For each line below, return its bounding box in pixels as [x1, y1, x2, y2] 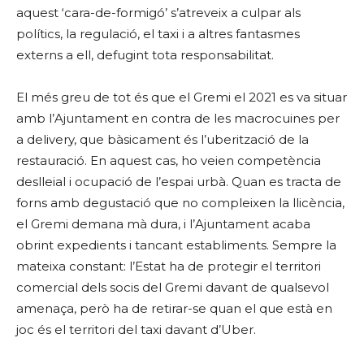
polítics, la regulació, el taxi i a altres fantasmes [16, 26, 300, 41]
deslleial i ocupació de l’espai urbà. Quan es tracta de [16, 174, 341, 189]
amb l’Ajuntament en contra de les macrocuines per [16, 110, 340, 126]
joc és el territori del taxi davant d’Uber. [16, 322, 256, 337]
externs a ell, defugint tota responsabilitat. [16, 47, 274, 63]
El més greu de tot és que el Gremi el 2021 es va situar [16, 89, 347, 105]
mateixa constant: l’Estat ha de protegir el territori [16, 258, 321, 274]
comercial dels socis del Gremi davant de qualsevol [16, 279, 329, 295]
